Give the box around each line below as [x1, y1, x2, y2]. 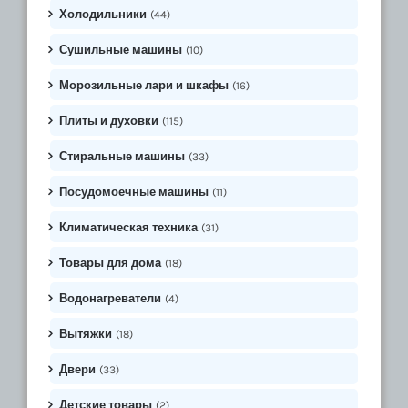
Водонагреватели [59, 291, 161, 306]
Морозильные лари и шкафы [59, 78, 229, 93]
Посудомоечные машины [59, 185, 209, 199]
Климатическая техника [59, 220, 198, 235]
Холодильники [59, 7, 147, 22]
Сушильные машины [59, 43, 182, 57]
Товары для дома [59, 256, 161, 270]
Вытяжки [59, 327, 112, 342]
